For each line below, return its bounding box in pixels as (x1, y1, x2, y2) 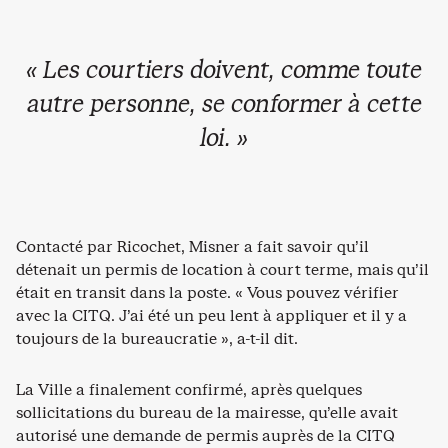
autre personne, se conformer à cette (26, 87, 422, 120)
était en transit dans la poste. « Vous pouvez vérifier (16, 281, 399, 303)
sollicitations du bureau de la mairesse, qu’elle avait (16, 401, 398, 423)
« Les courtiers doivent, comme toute (26, 53, 422, 86)
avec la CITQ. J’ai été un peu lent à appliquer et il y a (16, 304, 407, 326)
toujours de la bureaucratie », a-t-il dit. (16, 327, 298, 349)
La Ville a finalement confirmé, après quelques (16, 378, 362, 400)
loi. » (200, 121, 248, 154)
